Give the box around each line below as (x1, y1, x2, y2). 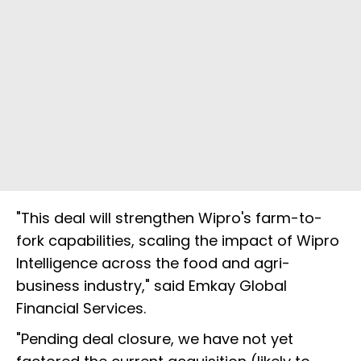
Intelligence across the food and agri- (16, 253, 290, 274)
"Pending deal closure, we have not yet (16, 329, 293, 350)
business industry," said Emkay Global (16, 276, 287, 297)
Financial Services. (16, 298, 146, 319)
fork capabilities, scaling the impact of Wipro (16, 230, 339, 251)
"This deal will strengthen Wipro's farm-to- (16, 208, 322, 229)
